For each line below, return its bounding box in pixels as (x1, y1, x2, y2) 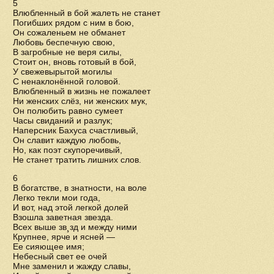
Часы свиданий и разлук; (13, 116, 113, 125)
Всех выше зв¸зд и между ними (13, 222, 137, 232)
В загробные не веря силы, (13, 47, 122, 57)
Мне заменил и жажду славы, (13, 261, 131, 271)
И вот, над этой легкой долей (13, 202, 128, 212)
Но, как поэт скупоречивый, (13, 145, 122, 155)
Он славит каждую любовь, (13, 135, 121, 145)
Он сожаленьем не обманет (13, 28, 125, 37)
